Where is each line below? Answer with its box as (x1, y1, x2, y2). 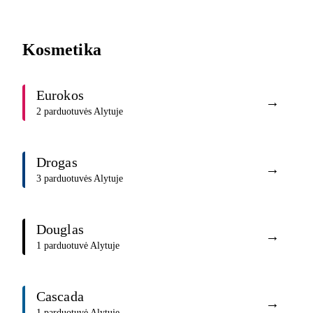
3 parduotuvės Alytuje (36, 173, 123, 184)
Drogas (36, 154, 78, 170)
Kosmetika (22, 40, 102, 59)
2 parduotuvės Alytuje (36, 106, 123, 117)
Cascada (36, 289, 84, 305)
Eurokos (36, 87, 84, 103)
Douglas (36, 221, 84, 238)
